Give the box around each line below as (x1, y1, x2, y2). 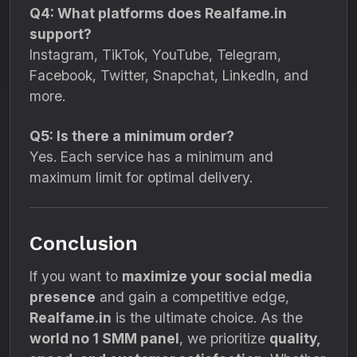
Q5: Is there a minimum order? (29, 127, 234, 144)
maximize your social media (122, 268, 312, 284)
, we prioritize (179, 330, 269, 347)
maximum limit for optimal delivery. (29, 169, 253, 186)
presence (29, 288, 96, 305)
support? (29, 25, 92, 42)
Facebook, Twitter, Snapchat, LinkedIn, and (29, 67, 308, 84)
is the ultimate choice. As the (112, 309, 303, 326)
